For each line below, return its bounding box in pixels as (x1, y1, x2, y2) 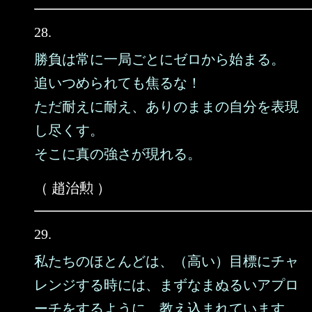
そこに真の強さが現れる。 (34, 146, 201, 162)
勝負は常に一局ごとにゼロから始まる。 (34, 52, 285, 67)
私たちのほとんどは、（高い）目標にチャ (34, 253, 299, 269)
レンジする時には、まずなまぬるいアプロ (34, 277, 299, 292)
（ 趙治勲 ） (34, 180, 111, 196)
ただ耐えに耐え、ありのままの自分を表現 (34, 99, 299, 114)
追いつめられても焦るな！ (34, 75, 201, 91)
